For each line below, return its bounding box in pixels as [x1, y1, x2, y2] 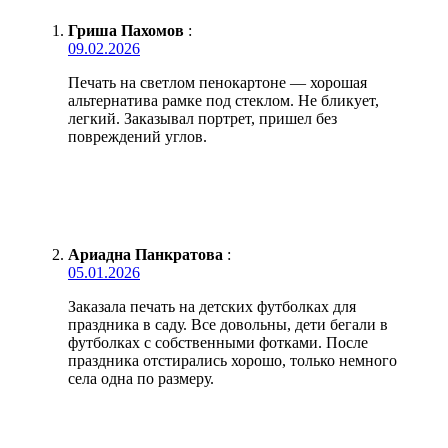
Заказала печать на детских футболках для [68, 297, 356, 315]
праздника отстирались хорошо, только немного [68, 351, 397, 369]
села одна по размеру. [68, 369, 214, 387]
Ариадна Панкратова [68, 245, 223, 263]
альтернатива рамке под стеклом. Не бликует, [68, 91, 379, 109]
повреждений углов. [68, 127, 207, 145]
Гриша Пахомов [68, 21, 184, 39]
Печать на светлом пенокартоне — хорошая [68, 73, 367, 91]
